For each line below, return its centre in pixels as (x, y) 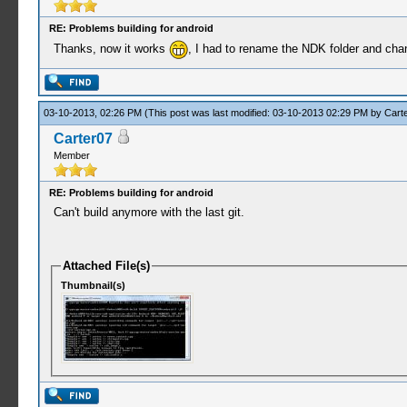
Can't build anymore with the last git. (149, 212)
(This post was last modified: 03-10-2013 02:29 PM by (264, 113)
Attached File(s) (107, 266)
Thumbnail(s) (94, 285)
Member (71, 155)
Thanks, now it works (111, 48)
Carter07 (83, 139)
